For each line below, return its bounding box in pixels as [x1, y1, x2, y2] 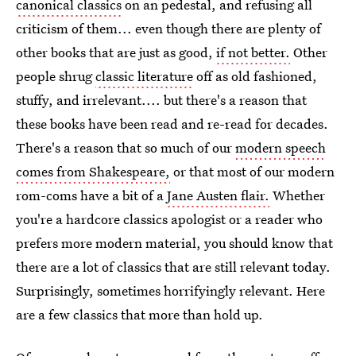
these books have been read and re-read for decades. [16, 114, 328, 133]
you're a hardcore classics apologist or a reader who [16, 210, 323, 228]
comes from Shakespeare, [16, 162, 170, 180]
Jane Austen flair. [167, 186, 269, 204]
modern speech [235, 138, 326, 157]
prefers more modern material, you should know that [16, 234, 333, 252]
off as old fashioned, [193, 67, 317, 85]
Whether [269, 186, 325, 204]
